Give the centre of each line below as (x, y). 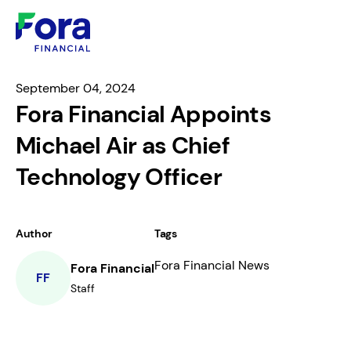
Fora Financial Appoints (144, 114)
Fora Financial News (212, 265)
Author (34, 233)
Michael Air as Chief (123, 145)
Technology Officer (119, 177)
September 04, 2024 (76, 88)
